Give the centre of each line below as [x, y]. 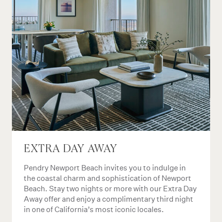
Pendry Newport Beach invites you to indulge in [105, 168]
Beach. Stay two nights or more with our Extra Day [110, 189]
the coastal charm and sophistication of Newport [108, 178]
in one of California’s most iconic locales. [94, 209]
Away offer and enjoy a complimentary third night [109, 199]
